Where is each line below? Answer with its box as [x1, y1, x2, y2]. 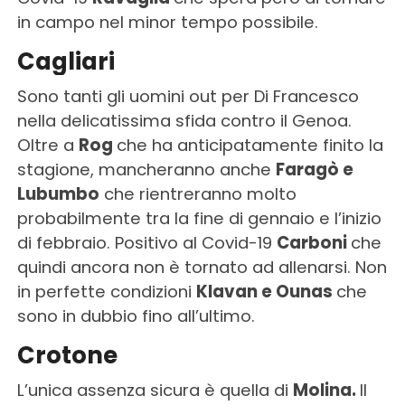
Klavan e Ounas [195, 280, 336, 304]
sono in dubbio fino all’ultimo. [16, 305, 255, 328]
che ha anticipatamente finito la [116, 134, 383, 157]
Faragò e [275, 158, 353, 182]
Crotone [16, 339, 118, 372]
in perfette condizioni [16, 280, 196, 304]
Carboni [276, 231, 351, 255]
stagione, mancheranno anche [16, 158, 276, 182]
